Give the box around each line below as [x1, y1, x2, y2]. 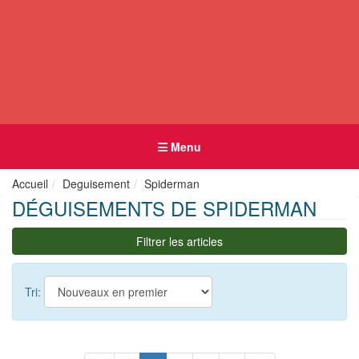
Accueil [12, 175, 48, 192]
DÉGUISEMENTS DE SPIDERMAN [12, 194, 317, 222]
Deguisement [63, 175, 130, 192]
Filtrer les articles [136, 233, 223, 249]
